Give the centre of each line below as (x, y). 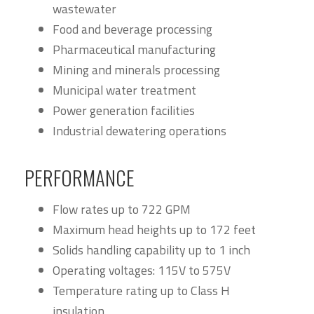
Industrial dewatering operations (139, 131)
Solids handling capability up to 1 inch (151, 250)
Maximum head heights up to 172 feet (154, 230)
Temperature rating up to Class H (141, 291)
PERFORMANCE (80, 178)
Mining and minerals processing (136, 70)
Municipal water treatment (124, 90)
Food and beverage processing (132, 29)
